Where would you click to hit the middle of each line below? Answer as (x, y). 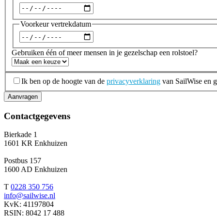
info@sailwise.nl (30, 196)
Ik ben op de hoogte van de (64, 81)
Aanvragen (23, 96)
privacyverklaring (133, 81)
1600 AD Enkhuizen (36, 170)
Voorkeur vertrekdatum (56, 24)
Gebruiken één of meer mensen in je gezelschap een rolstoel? (105, 53)
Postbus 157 (23, 161)
